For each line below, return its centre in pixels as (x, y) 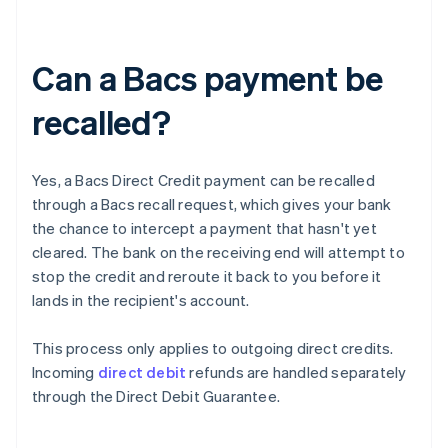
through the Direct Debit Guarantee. (156, 396)
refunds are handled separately (296, 372)
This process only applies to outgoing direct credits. (213, 348)
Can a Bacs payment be (207, 78)
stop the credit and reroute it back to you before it (207, 276)
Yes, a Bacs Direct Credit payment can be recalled (203, 180)
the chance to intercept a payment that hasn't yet (204, 228)
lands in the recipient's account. (141, 300)
